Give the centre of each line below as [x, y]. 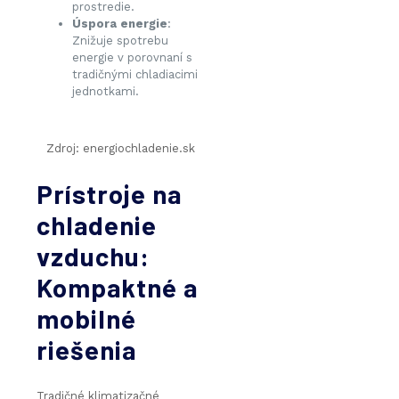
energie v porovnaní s [132, 58]
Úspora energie [120, 24]
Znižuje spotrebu [120, 41]
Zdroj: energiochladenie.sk [121, 149]
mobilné [86, 319]
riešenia [86, 350]
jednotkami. [106, 92]
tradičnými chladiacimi [135, 75]
